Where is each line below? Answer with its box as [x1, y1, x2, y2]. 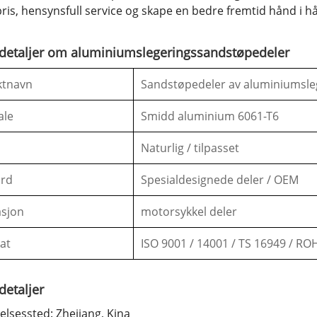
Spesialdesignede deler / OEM [141, 172, 299, 188]
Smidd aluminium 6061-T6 [141, 108, 279, 125]
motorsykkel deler [141, 204, 238, 220]
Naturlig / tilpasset [141, 140, 240, 156]
